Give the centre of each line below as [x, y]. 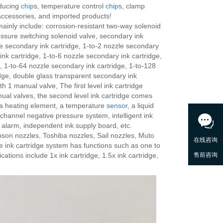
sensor [117, 106]
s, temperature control [69, 6]
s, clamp [131, 6]
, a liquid [140, 106]
